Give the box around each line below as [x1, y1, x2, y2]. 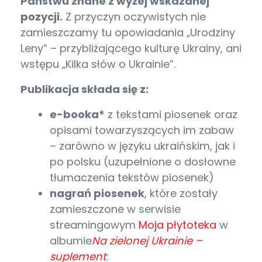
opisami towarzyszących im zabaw [50, 122, 234, 137]
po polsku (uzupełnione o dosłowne [50, 154, 236, 169]
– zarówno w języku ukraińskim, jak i [50, 138, 235, 153]
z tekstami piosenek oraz [105, 106, 237, 122]
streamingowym [50, 217, 139, 232]
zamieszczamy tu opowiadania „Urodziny [20, 25, 235, 40]
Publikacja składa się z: [20, 81, 149, 96]
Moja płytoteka [139, 217, 216, 232]
